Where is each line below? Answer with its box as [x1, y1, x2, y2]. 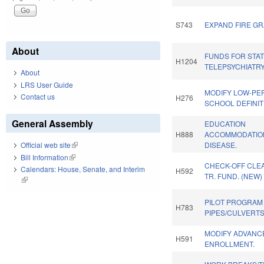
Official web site [21, 140, 71, 150]
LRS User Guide [21, 79, 73, 90]
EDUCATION [204, 118, 246, 129]
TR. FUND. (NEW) [204, 171, 263, 181]
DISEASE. [204, 140, 237, 150]
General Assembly [12, 117, 93, 131]
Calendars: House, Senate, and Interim [21, 164, 145, 174]
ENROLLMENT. [204, 239, 255, 249]
